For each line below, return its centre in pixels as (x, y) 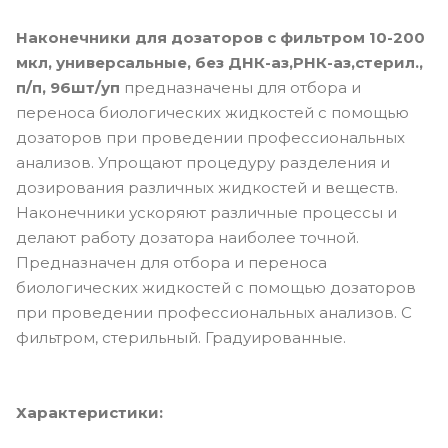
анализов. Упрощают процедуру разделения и (203, 163)
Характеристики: (89, 413)
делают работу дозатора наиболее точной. (187, 238)
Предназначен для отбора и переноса (171, 263)
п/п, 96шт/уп (70, 88)
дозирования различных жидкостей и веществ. (207, 188)
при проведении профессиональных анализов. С (214, 313)
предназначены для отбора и (242, 88)
